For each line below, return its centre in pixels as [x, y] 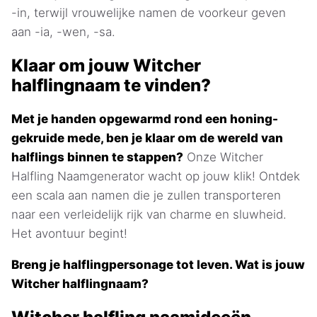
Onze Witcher [223, 157]
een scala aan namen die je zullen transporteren [146, 195]
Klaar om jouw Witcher [106, 65]
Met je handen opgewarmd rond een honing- [145, 119]
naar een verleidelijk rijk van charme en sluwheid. [149, 214]
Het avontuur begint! [69, 233]
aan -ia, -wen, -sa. [63, 31]
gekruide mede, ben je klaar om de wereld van [147, 138]
